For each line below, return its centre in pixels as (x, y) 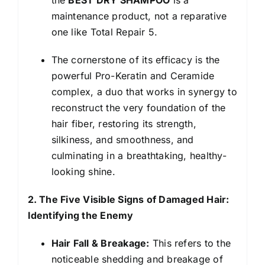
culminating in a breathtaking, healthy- (139, 155)
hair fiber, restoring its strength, (124, 123)
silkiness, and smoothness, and (122, 139)
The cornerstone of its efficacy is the (135, 59)
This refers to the (190, 243)
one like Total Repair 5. (104, 32)
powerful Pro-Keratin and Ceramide (133, 75)
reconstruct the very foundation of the (138, 107)
